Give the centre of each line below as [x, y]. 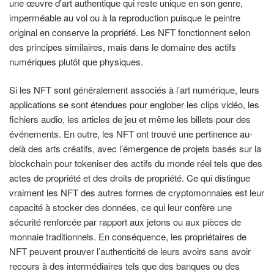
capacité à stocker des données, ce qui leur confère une [120, 207]
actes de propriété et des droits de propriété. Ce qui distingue [130, 178]
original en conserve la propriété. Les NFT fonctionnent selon [130, 32]
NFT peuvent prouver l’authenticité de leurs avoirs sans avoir [130, 251]
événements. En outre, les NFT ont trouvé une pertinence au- [131, 134]
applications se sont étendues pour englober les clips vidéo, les [134, 105]
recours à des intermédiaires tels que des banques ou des [124, 266]
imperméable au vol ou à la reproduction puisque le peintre [125, 17]
